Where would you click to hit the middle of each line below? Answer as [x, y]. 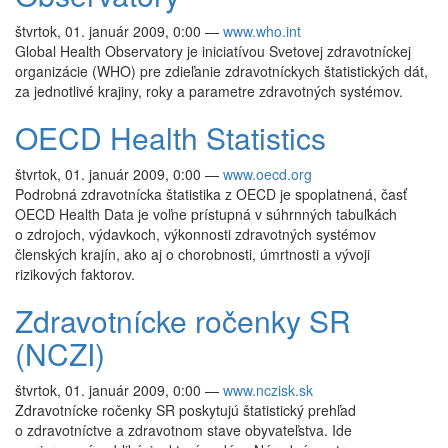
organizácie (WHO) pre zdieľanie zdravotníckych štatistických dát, [221, 71]
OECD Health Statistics [170, 137]
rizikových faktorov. [75, 274]
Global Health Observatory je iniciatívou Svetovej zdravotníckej [213, 51]
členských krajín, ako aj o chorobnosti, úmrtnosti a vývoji [192, 254]
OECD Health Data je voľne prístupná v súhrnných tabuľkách [206, 214]
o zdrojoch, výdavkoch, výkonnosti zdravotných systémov [195, 234]
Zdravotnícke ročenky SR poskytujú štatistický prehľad [185, 410]
